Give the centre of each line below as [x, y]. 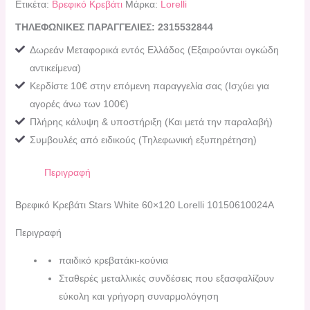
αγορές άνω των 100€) [79, 103]
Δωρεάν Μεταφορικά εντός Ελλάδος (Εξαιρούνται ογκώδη [154, 49]
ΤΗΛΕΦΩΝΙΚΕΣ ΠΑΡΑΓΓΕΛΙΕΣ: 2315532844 [114, 27]
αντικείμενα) [55, 67]
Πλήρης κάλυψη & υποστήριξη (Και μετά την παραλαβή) [151, 121]
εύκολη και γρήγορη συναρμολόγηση [138, 296]
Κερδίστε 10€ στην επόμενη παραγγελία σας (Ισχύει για [149, 85]
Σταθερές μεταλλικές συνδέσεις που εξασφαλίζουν [166, 278]
